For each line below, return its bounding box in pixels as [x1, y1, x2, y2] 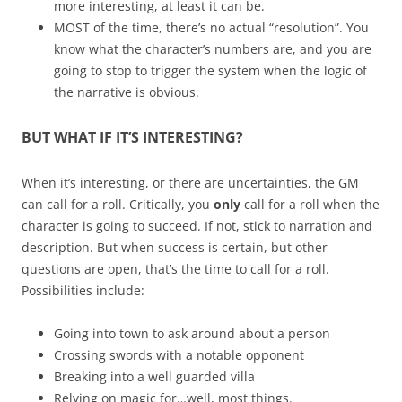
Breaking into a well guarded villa [54, 368, 255, 385]
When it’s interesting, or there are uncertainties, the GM [22, 174, 359, 191]
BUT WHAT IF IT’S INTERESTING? [22, 127, 243, 147]
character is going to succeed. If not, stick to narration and [22, 217, 372, 234]
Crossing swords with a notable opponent [54, 346, 304, 363]
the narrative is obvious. [54, 83, 199, 100]
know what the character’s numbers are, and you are [54, 40, 371, 57]
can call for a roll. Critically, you [22, 196, 214, 213]
